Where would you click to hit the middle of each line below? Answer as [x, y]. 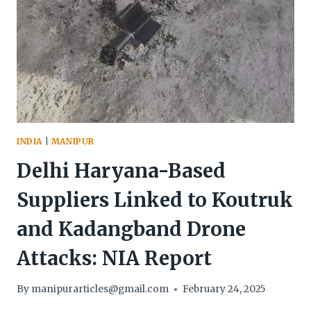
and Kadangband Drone [131, 229]
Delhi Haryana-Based [121, 170]
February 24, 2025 [225, 289]
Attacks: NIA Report [114, 258]
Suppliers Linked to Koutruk [155, 200]
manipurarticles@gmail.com [100, 289]
